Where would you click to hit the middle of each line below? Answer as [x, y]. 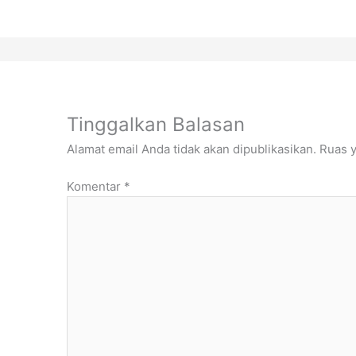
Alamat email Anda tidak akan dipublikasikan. [192, 149]
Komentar [96, 186]
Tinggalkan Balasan [156, 125]
